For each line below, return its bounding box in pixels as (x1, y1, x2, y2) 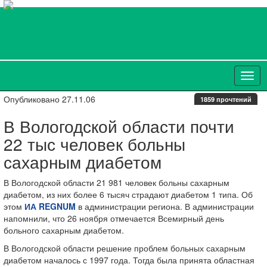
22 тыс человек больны (4, 132, 185, 156)
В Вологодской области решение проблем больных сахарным (4, 242, 246, 254)
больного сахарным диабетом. (4, 224, 124, 236)
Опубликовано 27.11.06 (4, 93, 95, 105)
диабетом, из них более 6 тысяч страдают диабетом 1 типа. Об (4, 188, 253, 200)
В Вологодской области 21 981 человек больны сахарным (4, 176, 229, 188)
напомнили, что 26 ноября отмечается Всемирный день (4, 212, 224, 224)
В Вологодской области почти (4, 114, 234, 138)
